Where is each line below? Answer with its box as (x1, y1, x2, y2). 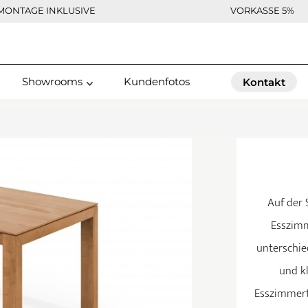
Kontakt (243, 76, 285, 89)
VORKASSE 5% (230, 5, 294, 16)
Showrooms (22, 75, 82, 88)
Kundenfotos (124, 75, 190, 88)
